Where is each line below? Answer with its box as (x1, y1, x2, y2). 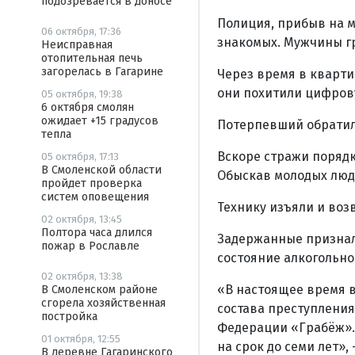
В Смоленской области (41, 163, 162, 177)
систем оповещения (41, 190, 149, 204)
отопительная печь (41, 52, 143, 65)
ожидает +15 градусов (41, 114, 158, 128)
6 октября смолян (41, 101, 134, 114)
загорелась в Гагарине (41, 65, 163, 78)
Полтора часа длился (41, 226, 152, 239)
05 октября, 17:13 (41, 151, 119, 162)
